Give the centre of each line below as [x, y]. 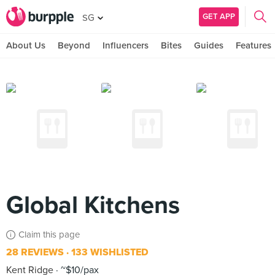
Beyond [74, 45]
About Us [26, 45]
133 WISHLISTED [109, 252]
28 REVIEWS [35, 252]
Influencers [126, 45]
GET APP [219, 16]
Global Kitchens [93, 205]
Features [254, 45]
